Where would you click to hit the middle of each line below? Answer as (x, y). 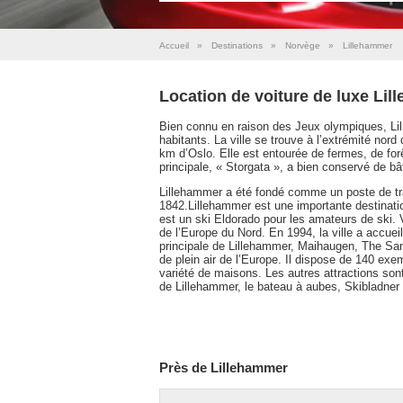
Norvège (303, 45)
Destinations (237, 45)
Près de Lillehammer (224, 367)
